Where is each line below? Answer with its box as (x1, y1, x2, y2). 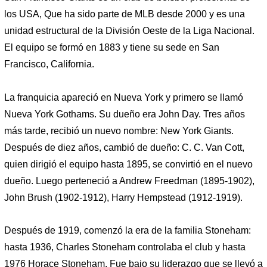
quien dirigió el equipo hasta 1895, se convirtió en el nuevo (4, 159, 253, 169)
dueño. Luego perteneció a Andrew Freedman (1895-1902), (4, 175, 254, 186)
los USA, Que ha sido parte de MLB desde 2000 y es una (4, 9, 245, 20)
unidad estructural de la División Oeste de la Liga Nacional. (4, 26, 254, 36)
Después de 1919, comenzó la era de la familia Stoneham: (4, 225, 251, 236)
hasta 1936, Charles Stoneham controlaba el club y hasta (4, 242, 246, 253)
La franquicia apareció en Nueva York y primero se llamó (4, 92, 243, 103)
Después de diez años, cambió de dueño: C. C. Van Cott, (4, 142, 244, 153)
